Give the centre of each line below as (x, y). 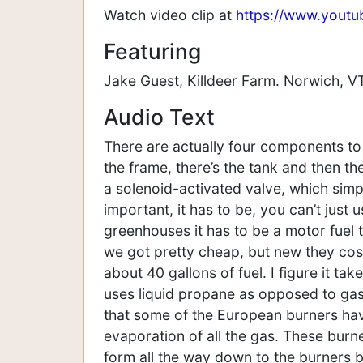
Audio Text (159, 116)
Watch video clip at (170, 15)
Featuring (152, 51)
